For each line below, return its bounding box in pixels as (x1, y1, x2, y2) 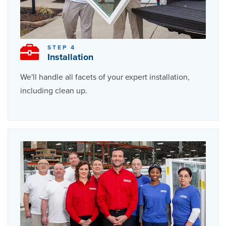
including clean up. (20, 85, 87, 96)
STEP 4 (47, 43, 76, 51)
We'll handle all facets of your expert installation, (20, 72, 190, 82)
